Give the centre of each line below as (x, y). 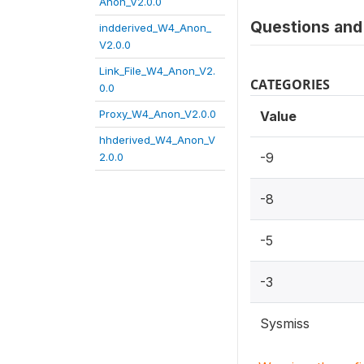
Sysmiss (285, 323)
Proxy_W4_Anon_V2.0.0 (158, 114)
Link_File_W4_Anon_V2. (157, 71)
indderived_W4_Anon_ (155, 28)
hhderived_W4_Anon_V (157, 140)
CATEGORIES (290, 84)
